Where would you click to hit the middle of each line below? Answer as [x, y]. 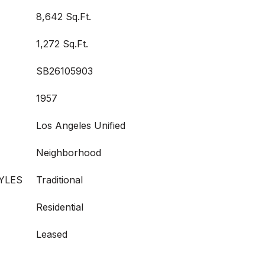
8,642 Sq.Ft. [64, 17]
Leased [52, 234]
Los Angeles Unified [81, 125]
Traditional [59, 180]
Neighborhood [69, 153]
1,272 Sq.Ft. [62, 44]
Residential [60, 207]
